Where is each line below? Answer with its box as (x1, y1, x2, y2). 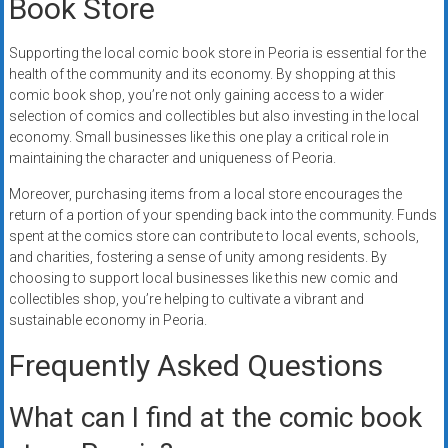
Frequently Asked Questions (8, 348, 383, 384)
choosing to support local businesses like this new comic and (8, 270, 398, 287)
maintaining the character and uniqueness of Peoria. (8, 150, 336, 167)
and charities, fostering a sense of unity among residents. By (8, 249, 387, 266)
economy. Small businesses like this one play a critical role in (8, 129, 389, 146)
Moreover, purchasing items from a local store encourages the (8, 186, 402, 203)
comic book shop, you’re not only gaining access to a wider (8, 87, 384, 104)
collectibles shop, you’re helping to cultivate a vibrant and (8, 291, 364, 308)
